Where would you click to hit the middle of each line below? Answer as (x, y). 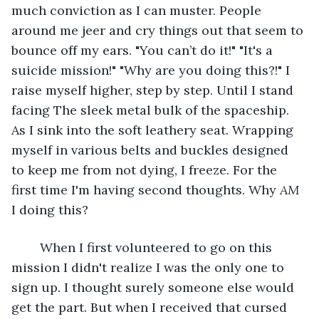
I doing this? (50, 209)
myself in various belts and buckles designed (152, 150)
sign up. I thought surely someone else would (155, 287)
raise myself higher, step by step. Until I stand (154, 90)
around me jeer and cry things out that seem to (159, 30)
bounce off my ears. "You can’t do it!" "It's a (144, 50)
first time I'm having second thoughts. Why (146, 189)
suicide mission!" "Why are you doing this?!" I (152, 70)
